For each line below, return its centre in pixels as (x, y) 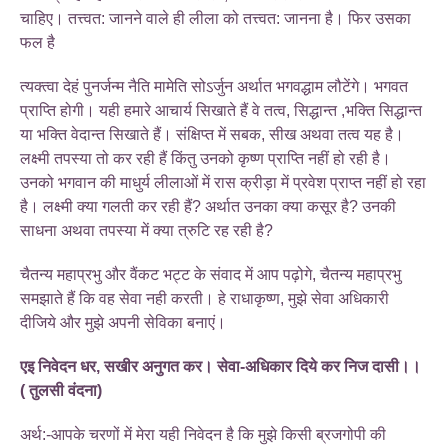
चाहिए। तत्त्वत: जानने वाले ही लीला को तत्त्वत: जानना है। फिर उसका (215, 18)
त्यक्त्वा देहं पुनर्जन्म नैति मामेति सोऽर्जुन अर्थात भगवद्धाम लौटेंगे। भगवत (214, 86)
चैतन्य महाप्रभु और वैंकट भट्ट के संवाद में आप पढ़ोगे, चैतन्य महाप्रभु (210, 274)
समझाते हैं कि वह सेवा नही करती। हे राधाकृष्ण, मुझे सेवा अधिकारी (204, 298)
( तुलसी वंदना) (61, 390)
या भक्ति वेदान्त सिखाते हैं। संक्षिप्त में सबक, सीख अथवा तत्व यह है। (212, 134)
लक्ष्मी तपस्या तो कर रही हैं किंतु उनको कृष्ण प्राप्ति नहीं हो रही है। (205, 158)
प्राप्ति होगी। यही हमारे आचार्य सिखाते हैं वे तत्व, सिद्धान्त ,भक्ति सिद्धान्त (221, 110)
